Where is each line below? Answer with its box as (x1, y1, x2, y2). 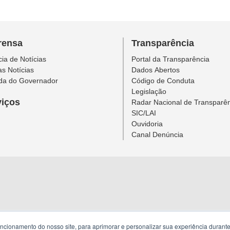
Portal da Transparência (131, 54, 209, 63)
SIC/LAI (131, 108, 156, 117)
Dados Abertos (131, 65, 180, 74)
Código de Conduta (131, 76, 195, 85)
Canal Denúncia (131, 130, 183, 139)
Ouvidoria (131, 119, 163, 128)
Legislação (131, 87, 166, 95)
